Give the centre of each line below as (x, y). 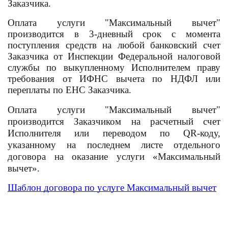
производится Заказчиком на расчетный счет (114, 121)
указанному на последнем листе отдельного (114, 145)
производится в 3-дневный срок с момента (114, 34)
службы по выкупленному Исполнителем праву (114, 67)
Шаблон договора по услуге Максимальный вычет (112, 188)
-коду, (209, 133)
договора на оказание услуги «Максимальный (114, 156)
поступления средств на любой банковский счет (114, 45)
